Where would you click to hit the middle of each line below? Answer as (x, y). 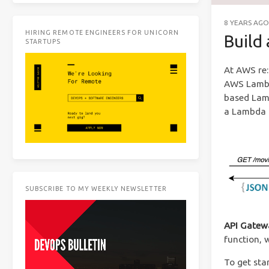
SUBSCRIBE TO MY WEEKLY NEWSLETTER (96, 189)
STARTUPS (43, 41)
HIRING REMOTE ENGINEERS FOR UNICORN (102, 32)
